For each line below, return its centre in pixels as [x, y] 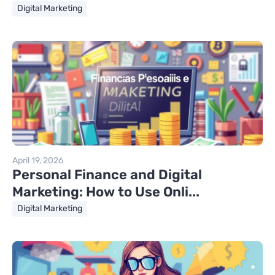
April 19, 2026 [38, 160]
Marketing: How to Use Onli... [106, 192]
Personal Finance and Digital [107, 174]
